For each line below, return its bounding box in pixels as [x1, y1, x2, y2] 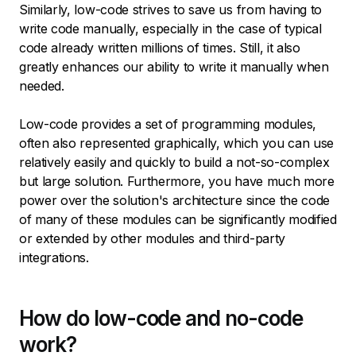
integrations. [19, 250, 89, 266]
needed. [19, 78, 64, 95]
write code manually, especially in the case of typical [19, 21, 322, 37]
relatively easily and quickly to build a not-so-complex [19, 154, 330, 171]
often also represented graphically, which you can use [19, 135, 335, 152]
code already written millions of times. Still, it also [19, 40, 300, 56]
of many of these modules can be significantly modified [19, 211, 337, 228]
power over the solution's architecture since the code [19, 192, 331, 209]
